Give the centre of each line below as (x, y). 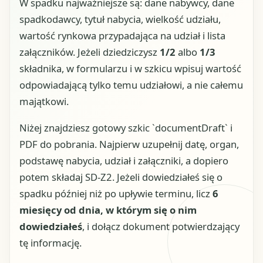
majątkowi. (44, 102)
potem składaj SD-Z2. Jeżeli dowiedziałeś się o (121, 177)
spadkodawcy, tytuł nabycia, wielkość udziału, (120, 19)
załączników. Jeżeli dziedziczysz (90, 52)
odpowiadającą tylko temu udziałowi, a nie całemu (131, 85)
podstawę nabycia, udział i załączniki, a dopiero (124, 160)
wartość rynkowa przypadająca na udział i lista (122, 36)
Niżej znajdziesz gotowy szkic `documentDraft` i (126, 127)
